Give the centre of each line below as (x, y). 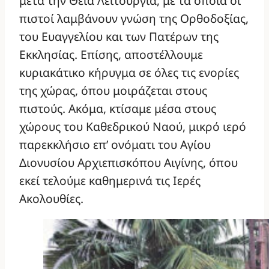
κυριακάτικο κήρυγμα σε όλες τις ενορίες (129, 72)
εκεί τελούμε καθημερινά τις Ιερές (110, 180)
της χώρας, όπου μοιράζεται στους (113, 90)
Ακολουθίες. (51, 198)
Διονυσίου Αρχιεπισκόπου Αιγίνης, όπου (128, 162)
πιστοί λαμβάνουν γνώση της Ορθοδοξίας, (134, 18)
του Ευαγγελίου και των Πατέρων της (119, 36)
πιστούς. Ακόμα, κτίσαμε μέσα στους (118, 108)
